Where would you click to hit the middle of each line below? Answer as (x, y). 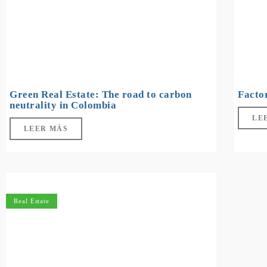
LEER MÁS (46, 129)
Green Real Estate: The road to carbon (101, 95)
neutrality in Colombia (63, 105)
